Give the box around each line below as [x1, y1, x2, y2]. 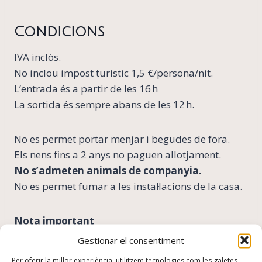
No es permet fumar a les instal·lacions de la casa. [14, 179, 242, 193]
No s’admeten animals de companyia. [14, 163, 202, 177]
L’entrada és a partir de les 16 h [14, 81, 158, 95]
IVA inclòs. [14, 50, 61, 64]
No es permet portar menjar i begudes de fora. [14, 132, 230, 146]
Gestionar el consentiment [78, 234, 184, 246]
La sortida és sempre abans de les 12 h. [14, 97, 194, 111]
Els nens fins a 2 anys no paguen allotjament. [14, 147, 221, 161]
